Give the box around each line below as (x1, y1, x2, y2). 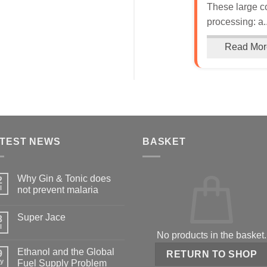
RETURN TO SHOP (166, 249, 257, 259)
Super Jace (17, 211, 66, 222)
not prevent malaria (17, 184, 98, 195)
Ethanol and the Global (17, 246, 114, 257)
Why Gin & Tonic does (17, 172, 111, 184)
